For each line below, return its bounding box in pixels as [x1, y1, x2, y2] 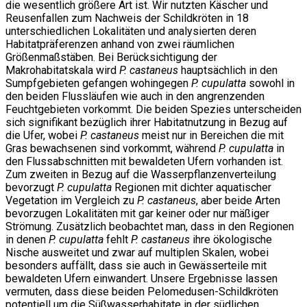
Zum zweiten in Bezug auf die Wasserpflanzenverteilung [5, 168, 276, 182]
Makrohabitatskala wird [5, 64, 119, 77]
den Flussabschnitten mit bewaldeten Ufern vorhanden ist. [5, 155, 283, 169]
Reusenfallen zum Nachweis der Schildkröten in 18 [5, 12, 249, 25]
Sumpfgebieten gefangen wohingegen [5, 77, 191, 90]
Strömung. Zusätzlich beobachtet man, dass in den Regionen [5, 220, 294, 234]
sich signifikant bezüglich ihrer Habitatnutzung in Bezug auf [5, 116, 288, 130]
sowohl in [246, 77, 295, 90]
